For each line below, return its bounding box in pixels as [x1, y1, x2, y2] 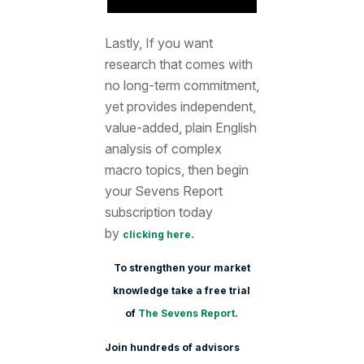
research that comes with [104, 55, 253, 72]
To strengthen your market [113, 262, 250, 275]
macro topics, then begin [104, 161, 249, 178]
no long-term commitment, [104, 76, 259, 93]
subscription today [104, 203, 213, 220]
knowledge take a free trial [113, 284, 251, 297]
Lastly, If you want [104, 34, 213, 51]
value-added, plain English [104, 119, 257, 136]
